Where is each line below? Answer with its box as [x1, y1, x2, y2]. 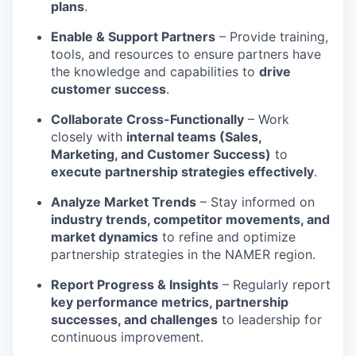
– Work [244, 111, 289, 127]
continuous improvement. [51, 329, 203, 345]
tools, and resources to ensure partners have [51, 46, 321, 62]
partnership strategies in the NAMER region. [51, 246, 315, 262]
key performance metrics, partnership [51, 294, 288, 310]
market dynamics [51, 229, 158, 245]
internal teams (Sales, [126, 129, 261, 145]
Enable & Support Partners [51, 29, 215, 44]
